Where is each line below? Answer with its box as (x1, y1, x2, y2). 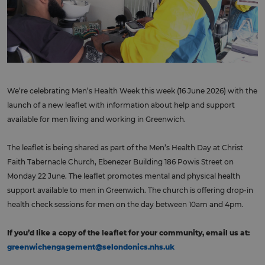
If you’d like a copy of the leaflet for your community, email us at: (7, 228, 250, 238)
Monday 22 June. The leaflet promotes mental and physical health (7, 172, 240, 181)
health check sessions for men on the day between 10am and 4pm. (7, 200, 244, 209)
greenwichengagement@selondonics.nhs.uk (7, 243, 174, 252)
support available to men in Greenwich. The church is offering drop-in (7, 186, 253, 195)
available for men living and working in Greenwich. (7, 115, 186, 124)
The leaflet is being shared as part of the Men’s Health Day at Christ (7, 143, 243, 153)
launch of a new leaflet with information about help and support (7, 101, 235, 110)
